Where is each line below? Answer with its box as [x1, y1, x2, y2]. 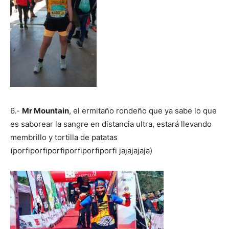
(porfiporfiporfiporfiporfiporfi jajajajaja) [10, 145, 152, 155]
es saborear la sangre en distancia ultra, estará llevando [10, 119, 212, 129]
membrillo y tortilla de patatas [10, 132, 118, 142]
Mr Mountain [22, 105, 69, 116]
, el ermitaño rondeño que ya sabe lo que [69, 105, 217, 116]
